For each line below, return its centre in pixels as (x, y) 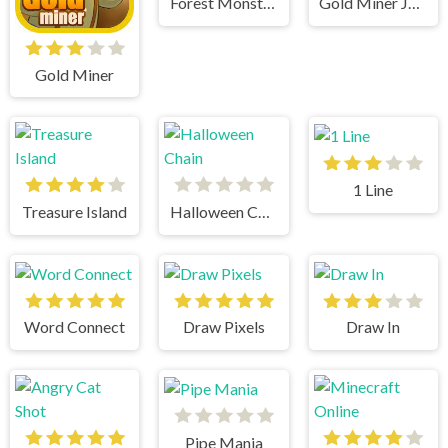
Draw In (373, 327)
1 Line (373, 189)
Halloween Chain (264, 211)
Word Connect (75, 327)
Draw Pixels (223, 327)
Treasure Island (75, 211)
